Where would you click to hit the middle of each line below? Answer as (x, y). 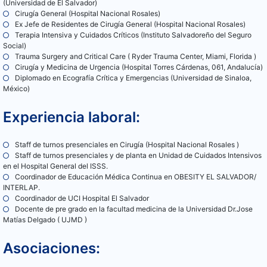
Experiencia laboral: (72, 117)
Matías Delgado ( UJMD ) (45, 220)
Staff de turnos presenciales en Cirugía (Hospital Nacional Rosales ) (127, 145)
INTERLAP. (21, 188)
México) (16, 89)
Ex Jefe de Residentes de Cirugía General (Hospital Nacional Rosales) (130, 24)
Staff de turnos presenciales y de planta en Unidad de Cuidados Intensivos (138, 156)
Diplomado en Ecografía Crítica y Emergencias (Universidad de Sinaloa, (133, 78)
